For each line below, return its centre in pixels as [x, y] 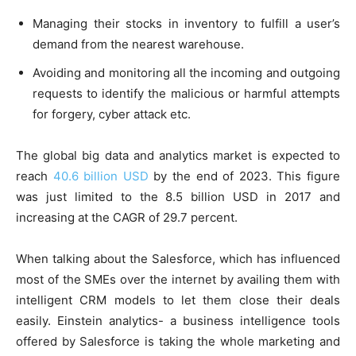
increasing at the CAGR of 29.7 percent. [127, 217]
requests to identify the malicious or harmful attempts [186, 93]
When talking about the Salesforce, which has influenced [178, 258]
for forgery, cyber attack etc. [112, 114]
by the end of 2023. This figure [244, 176]
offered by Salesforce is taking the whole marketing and [178, 341]
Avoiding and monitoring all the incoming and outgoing [186, 72]
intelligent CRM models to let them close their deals [178, 300]
